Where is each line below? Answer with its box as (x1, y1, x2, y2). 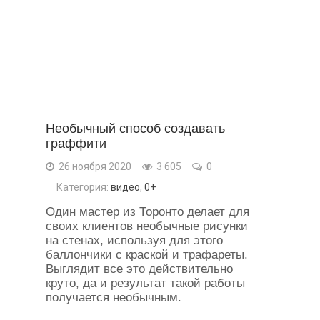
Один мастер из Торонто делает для (46, 205, 249, 219)
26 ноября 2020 (56, 161, 131, 172)
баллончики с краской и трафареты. (46, 248, 248, 261)
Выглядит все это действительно (46, 262, 233, 276)
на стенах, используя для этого (46, 234, 223, 247)
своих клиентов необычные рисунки (46, 219, 248, 233)
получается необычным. (46, 291, 181, 304)
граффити (46, 136, 106, 151)
